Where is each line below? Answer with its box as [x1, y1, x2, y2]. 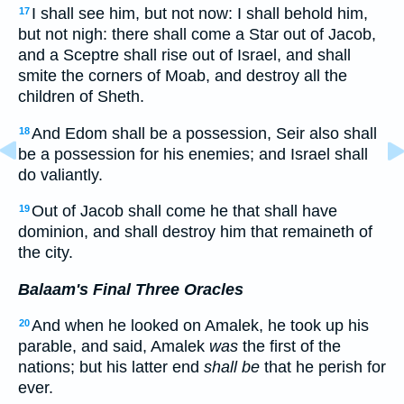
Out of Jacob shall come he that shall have [32, 202, 337, 221]
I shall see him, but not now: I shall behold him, [32, 4, 368, 23]
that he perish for [260, 358, 386, 377]
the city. [18, 243, 73, 262]
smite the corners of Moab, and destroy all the [18, 66, 347, 85]
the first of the [238, 337, 341, 356]
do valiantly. [18, 165, 103, 184]
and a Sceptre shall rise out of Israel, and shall [18, 45, 351, 64]
